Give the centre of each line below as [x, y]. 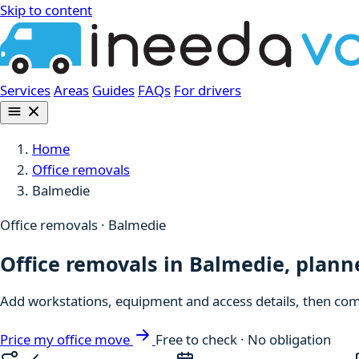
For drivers [208, 90]
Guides [113, 90]
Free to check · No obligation [243, 340]
